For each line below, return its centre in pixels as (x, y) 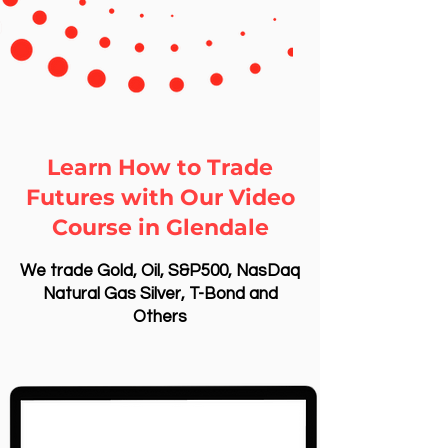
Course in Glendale (160, 227)
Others (160, 317)
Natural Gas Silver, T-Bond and (160, 294)
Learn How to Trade (160, 167)
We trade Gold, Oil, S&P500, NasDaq (160, 271)
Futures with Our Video (160, 197)
